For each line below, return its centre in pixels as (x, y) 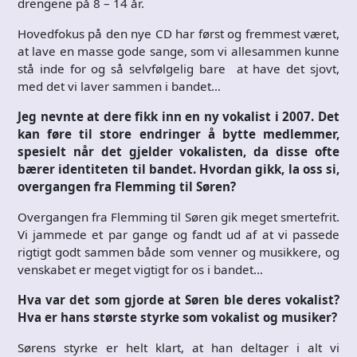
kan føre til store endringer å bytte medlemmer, (178, 133)
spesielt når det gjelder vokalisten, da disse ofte (178, 151)
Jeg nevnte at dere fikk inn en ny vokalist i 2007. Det (178, 116)
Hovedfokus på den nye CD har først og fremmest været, (178, 33)
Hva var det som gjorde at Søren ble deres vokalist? (178, 299)
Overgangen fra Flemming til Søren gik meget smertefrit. (178, 216)
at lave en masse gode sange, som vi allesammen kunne (178, 51)
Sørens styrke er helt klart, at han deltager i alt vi (178, 347)
